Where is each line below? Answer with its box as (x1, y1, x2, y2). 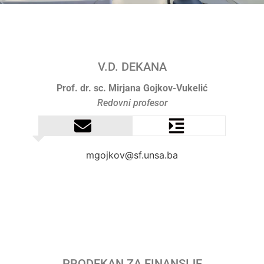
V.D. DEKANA (97, 60, 167, 74)
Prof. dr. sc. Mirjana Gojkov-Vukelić (57, 82, 207, 94)
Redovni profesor (97, 97, 167, 108)
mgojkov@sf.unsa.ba (86, 149, 178, 161)
